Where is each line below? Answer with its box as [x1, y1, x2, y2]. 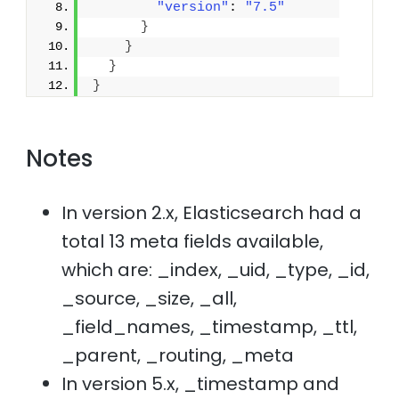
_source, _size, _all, [61, 285, 238, 311]
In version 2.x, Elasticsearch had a [61, 199, 362, 225]
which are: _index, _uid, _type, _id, [61, 256, 370, 282]
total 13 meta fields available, [61, 228, 324, 254]
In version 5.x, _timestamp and [61, 370, 340, 396]
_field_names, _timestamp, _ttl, [61, 313, 358, 339]
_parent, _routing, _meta [61, 342, 295, 368]
